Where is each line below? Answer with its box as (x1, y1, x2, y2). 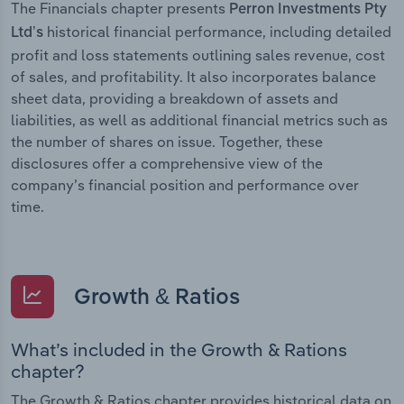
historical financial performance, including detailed (43, 22, 391, 41)
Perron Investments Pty (229, 2, 387, 17)
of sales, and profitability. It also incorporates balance (11, 67, 376, 86)
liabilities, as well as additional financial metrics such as (11, 110, 388, 129)
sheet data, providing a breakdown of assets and (11, 88, 338, 107)
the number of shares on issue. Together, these (11, 132, 323, 151)
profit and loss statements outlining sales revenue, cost (11, 45, 385, 64)
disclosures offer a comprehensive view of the (11, 153, 323, 172)
